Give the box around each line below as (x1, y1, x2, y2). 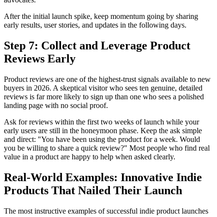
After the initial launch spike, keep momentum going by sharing (4, 12, 198, 21)
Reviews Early (4, 52, 76, 65)
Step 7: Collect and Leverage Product (4, 39, 190, 52)
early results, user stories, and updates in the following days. (4, 21, 186, 30)
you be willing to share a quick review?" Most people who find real (4, 143, 210, 152)
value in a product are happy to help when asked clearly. (4, 152, 175, 161)
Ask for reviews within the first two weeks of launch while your (4, 117, 199, 126)
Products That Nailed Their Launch (4, 184, 182, 197)
